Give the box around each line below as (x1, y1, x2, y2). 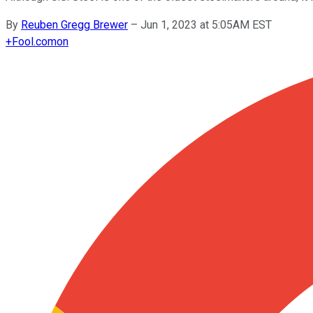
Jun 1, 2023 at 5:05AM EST (140, 17, 272, 31)
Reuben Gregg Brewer (21, 17, 128, 31)
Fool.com (12, 34, 57, 48)
